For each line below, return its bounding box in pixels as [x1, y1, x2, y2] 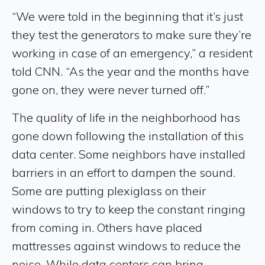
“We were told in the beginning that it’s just [12, 9, 243, 24]
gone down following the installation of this [12, 128, 244, 143]
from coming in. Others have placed [12, 220, 202, 235]
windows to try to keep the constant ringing [12, 202, 245, 216]
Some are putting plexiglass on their [12, 183, 206, 198]
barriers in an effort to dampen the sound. [12, 165, 235, 180]
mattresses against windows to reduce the [12, 238, 241, 253]
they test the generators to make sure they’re [12, 27, 251, 42]
